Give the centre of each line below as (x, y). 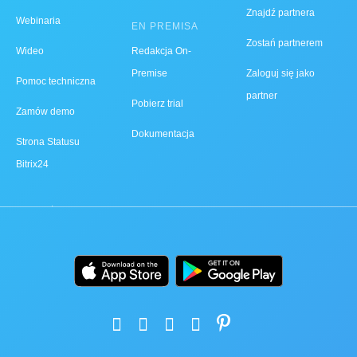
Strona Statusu (48, 142)
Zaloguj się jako (281, 74)
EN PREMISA (165, 27)
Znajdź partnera (281, 13)
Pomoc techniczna (56, 82)
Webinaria (38, 21)
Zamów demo (45, 112)
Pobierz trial (157, 104)
